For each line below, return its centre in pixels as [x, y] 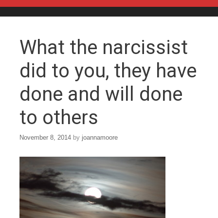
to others [59, 118]
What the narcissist [104, 48]
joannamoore [100, 137]
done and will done [101, 94]
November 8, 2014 [45, 137]
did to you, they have [108, 71]
